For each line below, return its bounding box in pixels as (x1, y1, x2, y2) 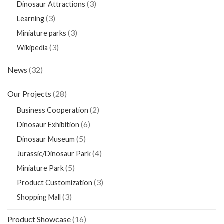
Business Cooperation (17, 106, 88, 115)
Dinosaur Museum (17, 135, 75, 144)
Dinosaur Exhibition (17, 120, 79, 129)
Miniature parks (17, 29, 66, 38)
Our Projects (7, 89, 51, 99)
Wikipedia (17, 43, 48, 52)
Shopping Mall (17, 193, 61, 202)
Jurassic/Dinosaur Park (17, 149, 91, 158)
